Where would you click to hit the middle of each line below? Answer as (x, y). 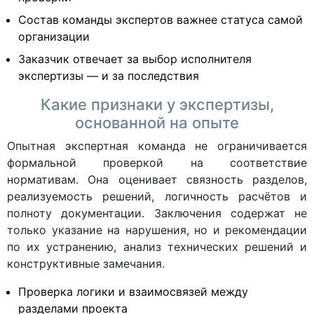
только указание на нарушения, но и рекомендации (157, 230)
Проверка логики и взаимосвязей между (133, 292)
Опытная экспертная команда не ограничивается (157, 146)
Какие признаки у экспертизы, (157, 104)
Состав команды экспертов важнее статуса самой (161, 20)
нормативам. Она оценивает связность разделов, (157, 179)
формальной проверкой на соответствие (157, 163)
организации (54, 36)
